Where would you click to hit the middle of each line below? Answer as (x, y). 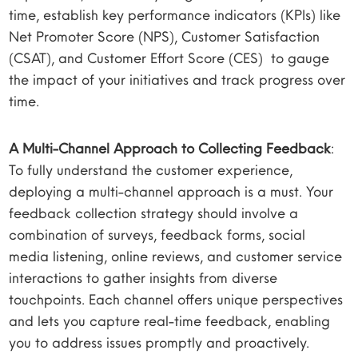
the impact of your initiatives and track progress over (177, 80)
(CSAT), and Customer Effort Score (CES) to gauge (169, 58)
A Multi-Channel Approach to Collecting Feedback (170, 148)
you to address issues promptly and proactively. (159, 342)
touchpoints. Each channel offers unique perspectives (176, 299)
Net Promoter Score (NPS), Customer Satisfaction (165, 36)
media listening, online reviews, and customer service (176, 256)
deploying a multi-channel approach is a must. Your (171, 191)
